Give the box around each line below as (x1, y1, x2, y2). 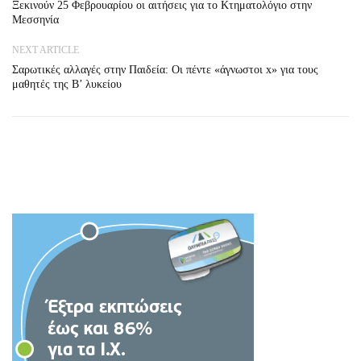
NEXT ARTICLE (12, 44, 79, 56)
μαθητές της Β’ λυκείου (12, 78, 122, 90)
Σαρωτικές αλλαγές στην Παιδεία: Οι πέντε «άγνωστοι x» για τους (12, 64, 318, 76)
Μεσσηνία (12, 14, 59, 26)
